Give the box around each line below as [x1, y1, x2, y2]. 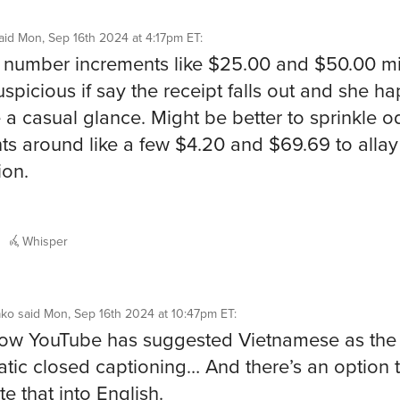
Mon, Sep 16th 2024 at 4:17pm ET [18, 29, 200, 48]
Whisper [19, 231, 68, 251]
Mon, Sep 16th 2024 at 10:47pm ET [44, 304, 234, 323]
